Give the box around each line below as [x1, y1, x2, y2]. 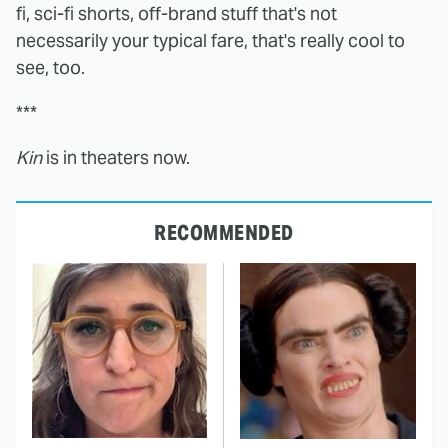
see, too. [16, 56, 85, 80]
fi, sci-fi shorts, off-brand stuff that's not [16, 2, 337, 26]
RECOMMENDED [154, 220, 294, 247]
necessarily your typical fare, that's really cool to [16, 29, 405, 53]
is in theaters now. [42, 146, 190, 170]
